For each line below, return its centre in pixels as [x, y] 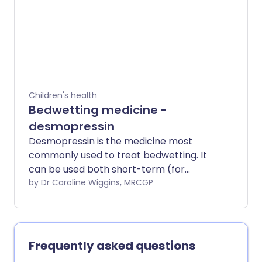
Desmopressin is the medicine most [111, 141]
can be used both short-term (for [107, 169]
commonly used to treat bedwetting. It [118, 155]
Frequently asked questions [112, 245]
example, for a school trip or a [98, 183]
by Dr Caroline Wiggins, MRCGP [121, 182]
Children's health [63, 95]
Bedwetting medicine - [98, 110]
